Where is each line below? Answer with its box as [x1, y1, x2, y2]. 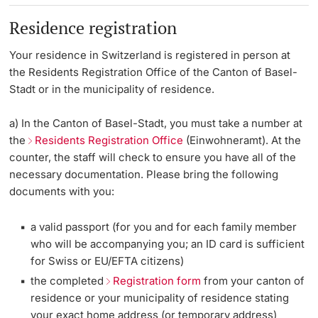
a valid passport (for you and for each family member [31, 220, 297, 234]
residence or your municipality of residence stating [31, 291, 290, 305]
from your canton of [201, 274, 305, 288]
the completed [31, 274, 107, 288]
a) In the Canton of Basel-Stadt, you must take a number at [9, 116, 303, 131]
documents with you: [9, 185, 115, 199]
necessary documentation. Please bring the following [9, 168, 279, 182]
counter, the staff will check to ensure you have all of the [9, 150, 297, 165]
